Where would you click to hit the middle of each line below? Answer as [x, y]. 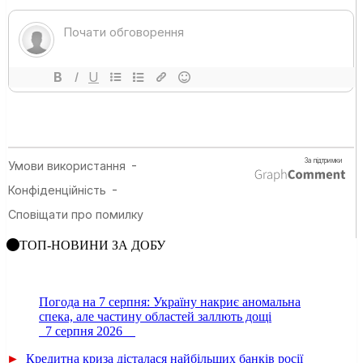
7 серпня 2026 [87, 331]
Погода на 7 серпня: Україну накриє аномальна [170, 301]
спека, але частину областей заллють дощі [155, 316]
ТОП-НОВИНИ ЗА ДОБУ [92, 245]
